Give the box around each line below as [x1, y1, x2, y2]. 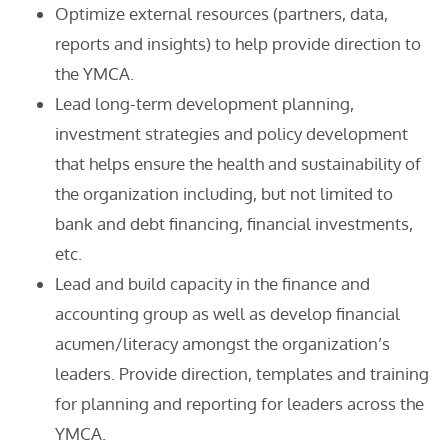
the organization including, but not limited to [55, 183, 393, 204]
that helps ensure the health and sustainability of [55, 153, 421, 174]
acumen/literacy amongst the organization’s [55, 333, 390, 354]
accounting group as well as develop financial [55, 303, 400, 324]
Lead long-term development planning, [55, 93, 354, 114]
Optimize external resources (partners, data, [55, 3, 388, 24]
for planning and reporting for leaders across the [55, 393, 424, 414]
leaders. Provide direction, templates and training [55, 363, 429, 384]
